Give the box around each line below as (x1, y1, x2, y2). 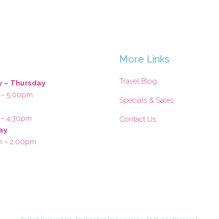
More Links (119, 53, 170, 66)
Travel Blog (119, 77, 157, 86)
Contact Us (119, 115, 156, 124)
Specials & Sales (119, 96, 174, 105)
